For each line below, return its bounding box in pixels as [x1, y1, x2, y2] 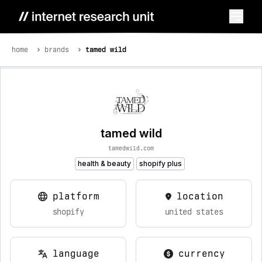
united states [164, 207, 223, 216]
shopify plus [139, 159, 182, 168]
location [176, 191, 223, 202]
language [52, 248, 99, 259]
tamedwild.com [108, 144, 154, 151]
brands [44, 46, 69, 54]
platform [52, 191, 99, 202]
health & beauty [78, 159, 131, 168]
